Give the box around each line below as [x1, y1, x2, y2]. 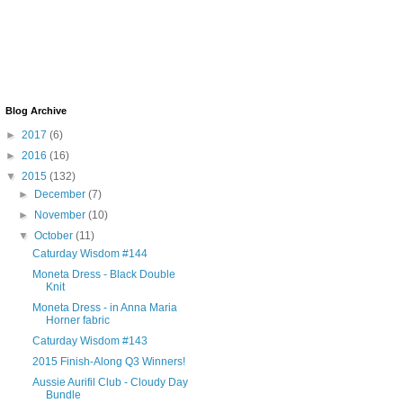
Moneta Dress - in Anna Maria [31, 300, 177, 314]
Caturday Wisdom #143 [31, 334, 148, 347]
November [34, 208, 89, 221]
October [34, 228, 76, 242]
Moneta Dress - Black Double [31, 267, 175, 281]
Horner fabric [45, 313, 110, 327]
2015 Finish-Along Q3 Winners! [31, 354, 185, 368]
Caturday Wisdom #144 [31, 246, 148, 260]
